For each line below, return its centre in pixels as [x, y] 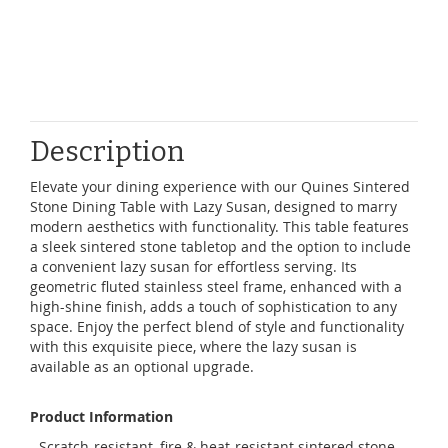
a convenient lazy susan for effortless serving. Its [193, 267]
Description [107, 152]
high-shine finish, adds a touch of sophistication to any [213, 307]
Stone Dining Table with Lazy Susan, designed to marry [213, 207]
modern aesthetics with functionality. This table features [219, 227]
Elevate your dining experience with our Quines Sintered [220, 187]
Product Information [101, 417]
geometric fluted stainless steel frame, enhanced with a [216, 287]
